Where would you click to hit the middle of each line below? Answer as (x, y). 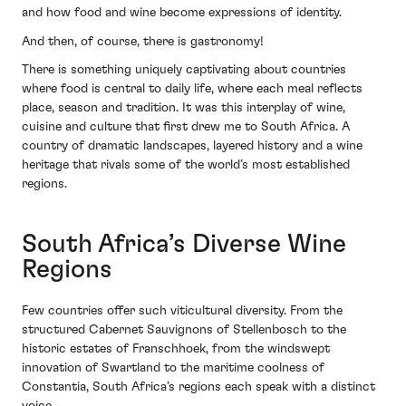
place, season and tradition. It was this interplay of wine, (184, 108)
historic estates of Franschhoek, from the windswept (176, 349)
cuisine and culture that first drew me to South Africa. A (186, 127)
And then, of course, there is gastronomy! (143, 41)
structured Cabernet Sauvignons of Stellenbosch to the (184, 330)
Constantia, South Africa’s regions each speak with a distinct (198, 387)
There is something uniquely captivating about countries (184, 70)
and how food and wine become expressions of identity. (182, 13)
